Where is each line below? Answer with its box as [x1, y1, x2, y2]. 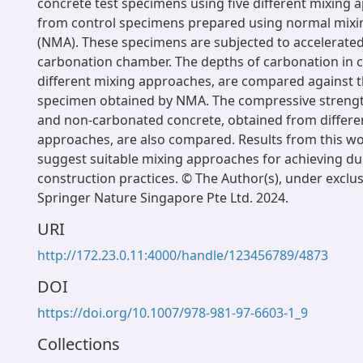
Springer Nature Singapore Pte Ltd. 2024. [37, 189, 288, 207]
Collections [37, 333, 120, 355]
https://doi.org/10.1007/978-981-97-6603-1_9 [37, 304, 308, 322]
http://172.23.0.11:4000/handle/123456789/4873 [37, 246, 328, 264]
